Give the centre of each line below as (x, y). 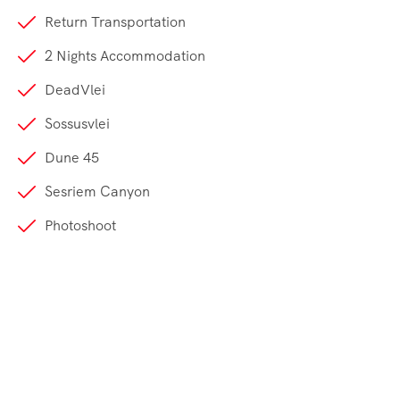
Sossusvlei (77, 124)
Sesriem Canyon (97, 192)
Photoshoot (80, 226)
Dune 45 (72, 158)
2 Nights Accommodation (125, 56)
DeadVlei (75, 90)
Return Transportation (115, 22)
